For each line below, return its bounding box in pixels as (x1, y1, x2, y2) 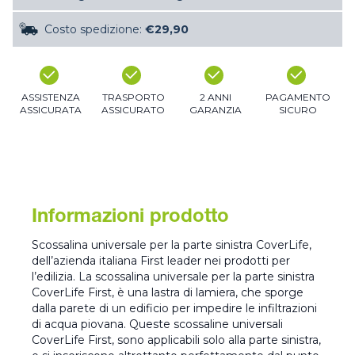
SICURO (279, 103, 317, 116)
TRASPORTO (101, 90, 165, 103)
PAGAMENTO (265, 90, 330, 103)
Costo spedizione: (44, 21, 145, 36)
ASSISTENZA (21, 90, 80, 103)
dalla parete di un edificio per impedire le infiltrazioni (32, 300, 317, 315)
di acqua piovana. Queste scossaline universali (32, 316, 283, 331)
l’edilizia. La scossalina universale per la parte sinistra (32, 269, 315, 284)
